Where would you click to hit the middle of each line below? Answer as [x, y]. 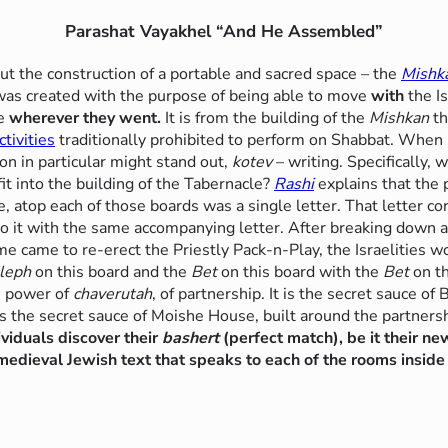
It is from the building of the [267, 117]
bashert [192, 337]
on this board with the [300, 271]
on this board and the [111, 271]
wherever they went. [87, 117]
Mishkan [399, 117]
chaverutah [112, 293]
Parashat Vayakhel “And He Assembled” [224, 31]
